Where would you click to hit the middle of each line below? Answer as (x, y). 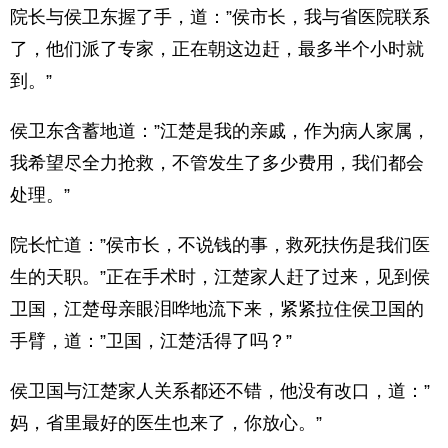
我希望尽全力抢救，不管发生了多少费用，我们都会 (217, 163)
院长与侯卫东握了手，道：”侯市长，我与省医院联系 (220, 17)
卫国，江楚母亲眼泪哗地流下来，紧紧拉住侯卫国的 (217, 309)
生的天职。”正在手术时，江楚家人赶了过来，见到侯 (220, 277)
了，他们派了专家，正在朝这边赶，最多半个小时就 (217, 49)
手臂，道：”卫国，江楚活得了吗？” (151, 341)
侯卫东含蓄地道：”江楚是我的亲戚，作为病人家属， (220, 131)
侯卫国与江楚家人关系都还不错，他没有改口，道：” (220, 391)
